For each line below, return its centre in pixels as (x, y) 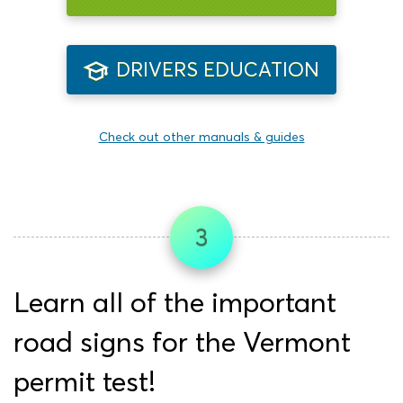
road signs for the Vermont (182, 342)
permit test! (85, 382)
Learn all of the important (175, 303)
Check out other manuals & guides (201, 137)
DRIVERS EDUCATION (218, 70)
